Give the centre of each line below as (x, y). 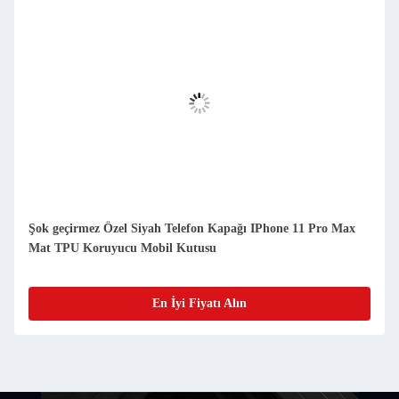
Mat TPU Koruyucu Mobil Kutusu (122, 203)
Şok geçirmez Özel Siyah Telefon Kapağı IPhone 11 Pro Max (192, 183)
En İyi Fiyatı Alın (199, 258)
